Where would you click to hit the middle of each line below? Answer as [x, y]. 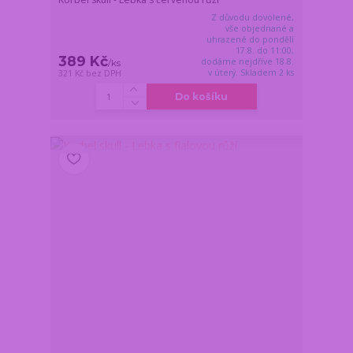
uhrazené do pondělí [251, 39]
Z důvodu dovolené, [253, 17]
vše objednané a [260, 28]
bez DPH [104, 73]
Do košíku [202, 96]
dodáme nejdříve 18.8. [248, 61]
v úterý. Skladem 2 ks [251, 72]
